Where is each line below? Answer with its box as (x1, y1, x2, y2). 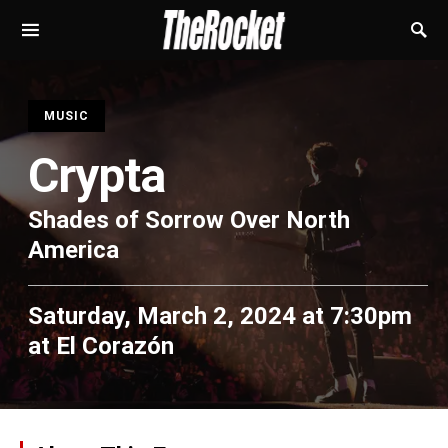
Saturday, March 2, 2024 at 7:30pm (28, 302, 412, 330)
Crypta (28, 147, 166, 204)
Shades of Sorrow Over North (28, 206, 350, 234)
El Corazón (56, 332, 174, 360)
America (28, 236, 119, 264)
